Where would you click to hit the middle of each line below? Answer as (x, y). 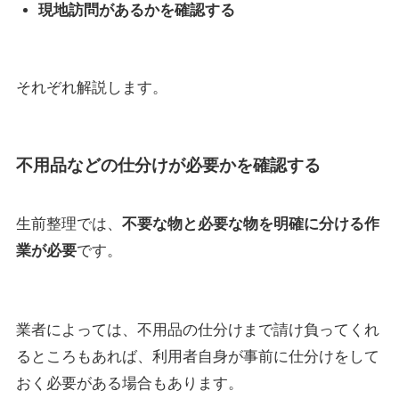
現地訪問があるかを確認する (137, 11)
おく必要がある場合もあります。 (129, 384)
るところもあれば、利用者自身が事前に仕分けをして (197, 357)
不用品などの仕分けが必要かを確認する (168, 166)
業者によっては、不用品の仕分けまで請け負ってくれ (197, 330)
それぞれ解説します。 (91, 87)
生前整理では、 (69, 224)
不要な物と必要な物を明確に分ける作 (250, 224)
